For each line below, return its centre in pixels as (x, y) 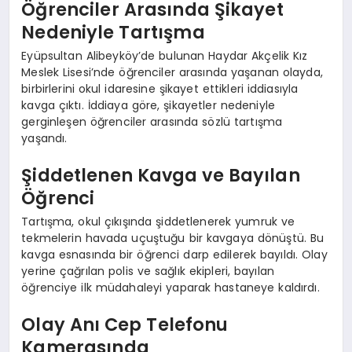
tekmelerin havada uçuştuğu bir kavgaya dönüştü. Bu (173, 238)
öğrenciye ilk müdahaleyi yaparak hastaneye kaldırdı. (170, 287)
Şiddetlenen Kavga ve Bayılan (161, 176)
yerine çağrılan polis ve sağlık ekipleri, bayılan (148, 271)
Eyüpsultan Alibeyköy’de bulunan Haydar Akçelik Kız (165, 55)
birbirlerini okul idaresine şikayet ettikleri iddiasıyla (160, 88)
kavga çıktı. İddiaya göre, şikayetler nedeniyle (148, 105)
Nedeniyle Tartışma (113, 33)
